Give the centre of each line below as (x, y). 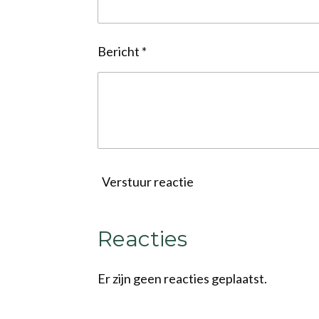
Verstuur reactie (148, 181)
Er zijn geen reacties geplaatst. (182, 278)
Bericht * (122, 51)
